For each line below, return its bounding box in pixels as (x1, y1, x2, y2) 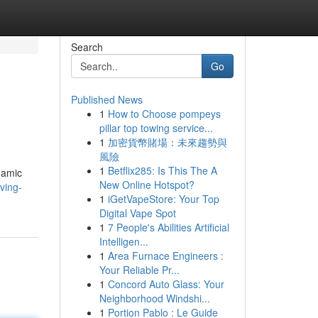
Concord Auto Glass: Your (107, 277, 224, 291)
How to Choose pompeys (107, 106, 221, 121)
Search (70, 40, 103, 54)
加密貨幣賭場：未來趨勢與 (107, 135, 227, 149)
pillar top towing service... (99, 121, 213, 135)
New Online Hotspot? (99, 177, 194, 192)
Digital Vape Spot (99, 206, 176, 220)
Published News (70, 92, 143, 106)
